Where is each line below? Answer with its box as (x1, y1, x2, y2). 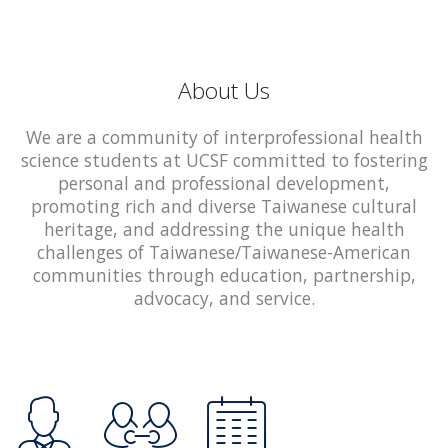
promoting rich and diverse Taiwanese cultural (31, 193, 417, 218)
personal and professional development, (58, 170, 390, 195)
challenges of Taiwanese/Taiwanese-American (37, 239, 411, 264)
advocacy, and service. (133, 285, 315, 310)
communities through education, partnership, (32, 262, 416, 287)
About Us (178, 74, 270, 106)
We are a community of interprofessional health (25, 124, 423, 149)
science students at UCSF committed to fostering (20, 147, 428, 172)
